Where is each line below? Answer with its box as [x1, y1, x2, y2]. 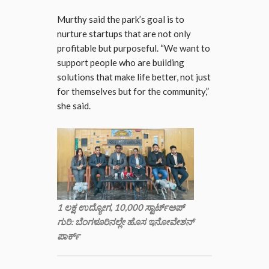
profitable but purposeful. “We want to [57, 42, 210, 53]
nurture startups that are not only [57, 28, 191, 39]
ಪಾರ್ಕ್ [57, 231, 80, 242]
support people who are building [57, 56, 184, 68]
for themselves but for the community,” [57, 85, 209, 97]
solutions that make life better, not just [57, 71, 211, 82]
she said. [57, 100, 91, 111]
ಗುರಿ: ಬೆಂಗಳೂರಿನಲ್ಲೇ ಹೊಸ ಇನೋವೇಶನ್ [57, 216, 194, 228]
